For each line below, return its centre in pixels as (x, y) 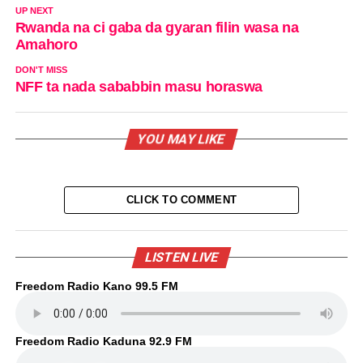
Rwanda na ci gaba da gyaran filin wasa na (157, 27)
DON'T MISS (41, 69)
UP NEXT (34, 10)
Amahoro (46, 44)
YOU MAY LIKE (182, 139)
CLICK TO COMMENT (181, 199)
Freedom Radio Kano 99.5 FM (96, 286)
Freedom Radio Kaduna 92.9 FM (103, 341)
